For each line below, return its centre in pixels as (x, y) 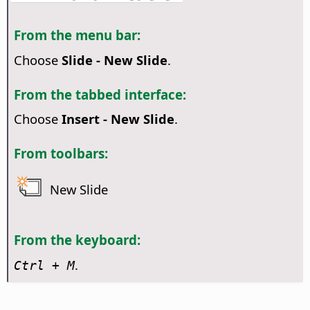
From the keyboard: (77, 240)
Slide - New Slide (114, 60)
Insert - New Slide (118, 119)
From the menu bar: (77, 35)
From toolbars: (61, 154)
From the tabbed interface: (100, 94)
